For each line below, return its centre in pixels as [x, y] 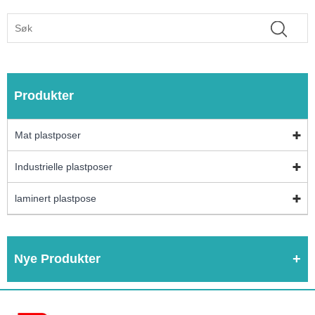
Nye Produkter [57, 258]
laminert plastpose [56, 198]
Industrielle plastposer [64, 166]
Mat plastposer [48, 135]
